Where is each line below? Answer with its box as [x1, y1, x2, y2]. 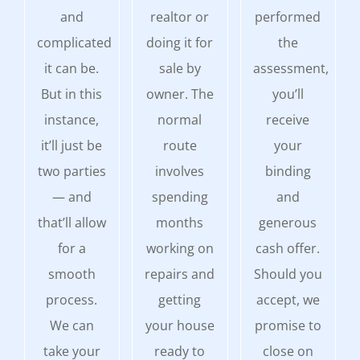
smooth [47, 264, 96, 283]
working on [145, 239, 214, 257]
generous [259, 213, 317, 231]
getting [158, 290, 202, 309]
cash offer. [256, 239, 321, 257]
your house [145, 316, 215, 334]
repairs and [145, 264, 215, 283]
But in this [41, 84, 103, 103]
